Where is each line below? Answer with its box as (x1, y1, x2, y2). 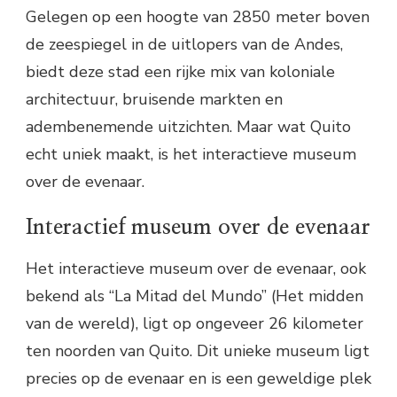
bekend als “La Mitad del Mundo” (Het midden (26, 285, 363, 307)
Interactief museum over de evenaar (26, 216, 370, 239)
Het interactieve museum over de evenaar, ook (26, 258, 366, 280)
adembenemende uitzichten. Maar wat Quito (26, 116, 351, 138)
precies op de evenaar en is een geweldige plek (26, 368, 371, 390)
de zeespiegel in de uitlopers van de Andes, (26, 34, 343, 56)
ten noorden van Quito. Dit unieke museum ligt (26, 340, 370, 362)
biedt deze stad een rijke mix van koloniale (26, 61, 335, 83)
